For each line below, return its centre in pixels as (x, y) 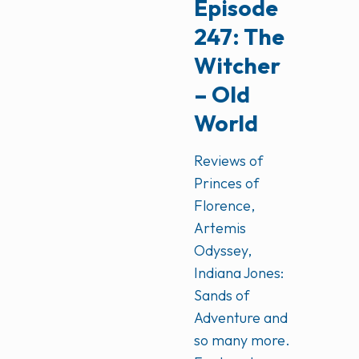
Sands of (222, 295)
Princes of (227, 183)
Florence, (225, 206)
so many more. (242, 340)
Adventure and (241, 318)
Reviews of (229, 161)
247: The (240, 36)
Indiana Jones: (239, 273)
